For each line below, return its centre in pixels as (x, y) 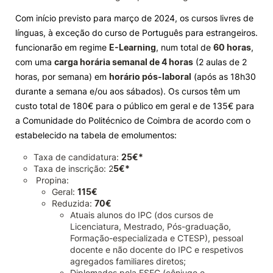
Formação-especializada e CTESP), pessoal (157, 238)
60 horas (232, 47)
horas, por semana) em (62, 76)
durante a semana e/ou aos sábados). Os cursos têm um (128, 91)
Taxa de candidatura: (77, 157)
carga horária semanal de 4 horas (124, 62)
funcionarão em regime (62, 47)
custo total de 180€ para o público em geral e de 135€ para (135, 106)
